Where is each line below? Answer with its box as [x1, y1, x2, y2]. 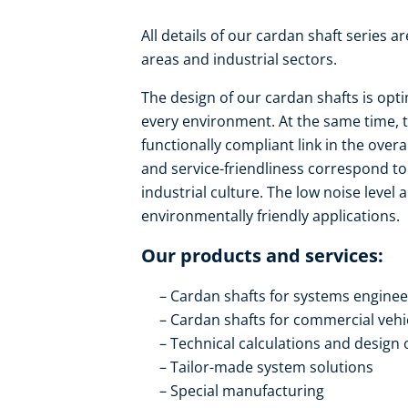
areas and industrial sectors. [141, 49, 337, 70]
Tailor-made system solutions [170, 357, 373, 378]
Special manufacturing [170, 381, 324, 402]
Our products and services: [141, 243, 383, 269]
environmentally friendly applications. [141, 206, 400, 227]
